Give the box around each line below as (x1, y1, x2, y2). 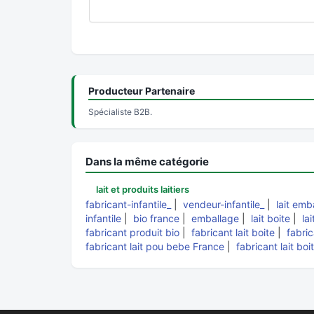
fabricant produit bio (86, 226, 179, 238)
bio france (133, 212, 179, 224)
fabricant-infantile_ (86, 198, 171, 210)
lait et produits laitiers (96, 184, 189, 195)
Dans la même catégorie (86, 155, 209, 168)
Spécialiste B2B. (88, 107, 152, 117)
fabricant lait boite (191, 226, 275, 238)
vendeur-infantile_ (183, 198, 264, 210)
